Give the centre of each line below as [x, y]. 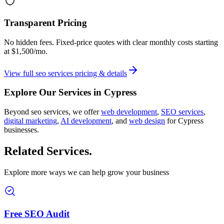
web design [147, 121]
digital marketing [30, 121]
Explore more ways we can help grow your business [86, 172]
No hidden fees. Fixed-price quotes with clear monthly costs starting [111, 42]
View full [20, 73]
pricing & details [100, 73]
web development [129, 112]
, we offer [84, 112]
